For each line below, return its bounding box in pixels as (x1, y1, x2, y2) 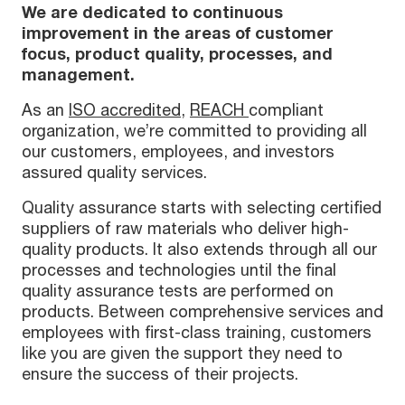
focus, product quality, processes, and (22, 43, 333, 64)
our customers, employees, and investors (22, 141, 334, 162)
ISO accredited (69, 99, 181, 120)
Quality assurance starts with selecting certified (22, 197, 381, 218)
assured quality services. (22, 162, 207, 183)
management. (22, 64, 135, 85)
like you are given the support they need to (22, 343, 343, 363)
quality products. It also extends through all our (22, 239, 377, 259)
